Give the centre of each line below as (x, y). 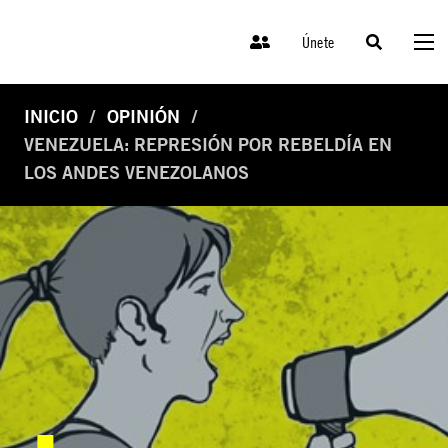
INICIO (51, 117)
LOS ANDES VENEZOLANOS (136, 173)
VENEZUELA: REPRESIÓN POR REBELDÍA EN (208, 145)
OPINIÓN (143, 117)
